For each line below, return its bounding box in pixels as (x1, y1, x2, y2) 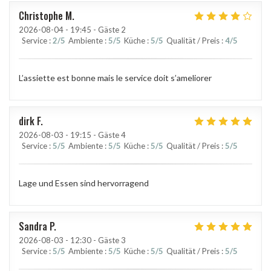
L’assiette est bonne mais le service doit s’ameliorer (19, 73, 212, 83)
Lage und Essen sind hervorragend (19, 178, 149, 189)
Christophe (19, 8, 63, 24)
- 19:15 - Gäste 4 (64, 130, 126, 140)
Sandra (19, 219, 47, 234)
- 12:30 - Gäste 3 (64, 235, 126, 246)
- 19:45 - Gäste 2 (64, 25, 126, 35)
